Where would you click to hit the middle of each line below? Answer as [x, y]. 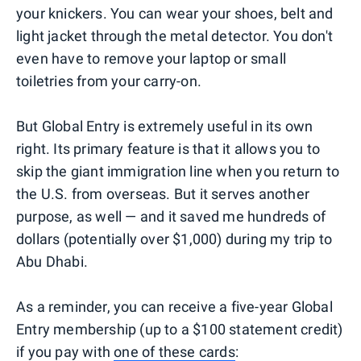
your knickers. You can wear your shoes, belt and [175, 13]
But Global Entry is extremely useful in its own [165, 126]
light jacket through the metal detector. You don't [175, 35]
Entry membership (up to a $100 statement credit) [180, 329]
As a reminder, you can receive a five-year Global [174, 306]
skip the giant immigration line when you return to [178, 171]
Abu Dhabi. [52, 261]
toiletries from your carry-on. [109, 81]
